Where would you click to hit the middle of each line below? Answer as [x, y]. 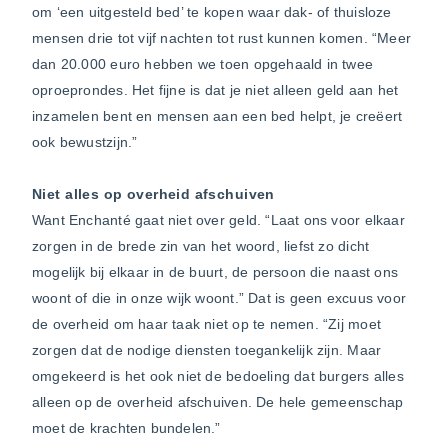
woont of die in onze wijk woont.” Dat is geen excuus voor [219, 297]
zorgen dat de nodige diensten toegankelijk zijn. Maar [207, 349]
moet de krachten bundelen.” [126, 427]
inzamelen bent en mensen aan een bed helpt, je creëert [217, 115]
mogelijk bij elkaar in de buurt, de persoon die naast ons [215, 271]
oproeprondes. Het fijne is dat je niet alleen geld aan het [215, 89]
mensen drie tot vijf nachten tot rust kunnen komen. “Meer [221, 37]
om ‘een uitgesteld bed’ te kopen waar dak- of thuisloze [212, 11]
